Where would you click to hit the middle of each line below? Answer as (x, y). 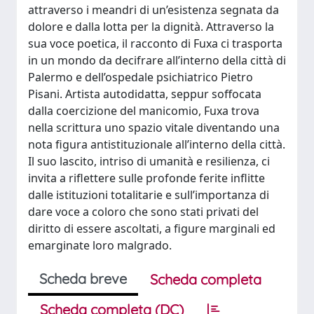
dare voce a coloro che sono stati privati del (143, 211)
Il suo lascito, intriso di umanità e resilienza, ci (149, 161)
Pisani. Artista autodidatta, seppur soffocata (145, 94)
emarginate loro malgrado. (100, 245)
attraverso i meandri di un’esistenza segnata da (153, 9)
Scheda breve (83, 278)
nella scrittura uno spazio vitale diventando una (154, 127)
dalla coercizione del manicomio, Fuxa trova (144, 110)
